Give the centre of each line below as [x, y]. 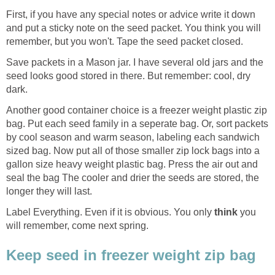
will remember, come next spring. [77, 226]
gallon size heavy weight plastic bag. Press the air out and [132, 165]
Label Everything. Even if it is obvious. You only [110, 212]
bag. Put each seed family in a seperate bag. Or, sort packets [137, 124]
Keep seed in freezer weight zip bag [131, 255]
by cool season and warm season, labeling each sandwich [133, 137]
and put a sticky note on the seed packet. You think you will [134, 28]
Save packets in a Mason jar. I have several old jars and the [135, 63]
